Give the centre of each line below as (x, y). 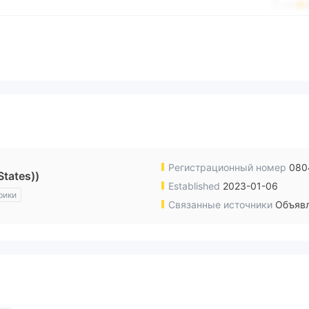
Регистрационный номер (227, 168)
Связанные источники (220, 205)
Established (194, 186)
